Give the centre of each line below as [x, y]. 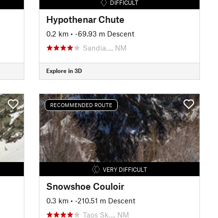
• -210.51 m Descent [103, 200]
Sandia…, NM [104, 47]
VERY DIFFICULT [125, 169]
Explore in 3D [64, 71]
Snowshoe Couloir [85, 186]
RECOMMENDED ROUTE [81, 105]
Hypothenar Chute [85, 19]
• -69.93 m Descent [102, 33]
